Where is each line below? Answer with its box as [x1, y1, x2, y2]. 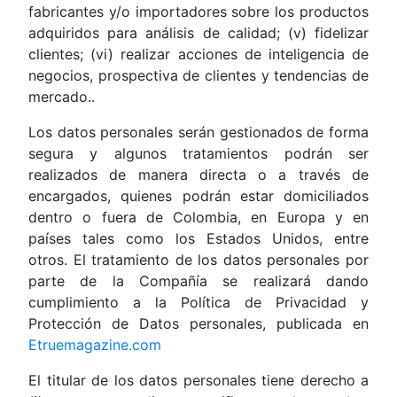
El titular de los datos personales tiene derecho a [28, 371, 369, 390]
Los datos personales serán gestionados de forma [28, 123, 369, 142]
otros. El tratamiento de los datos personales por [28, 251, 369, 269]
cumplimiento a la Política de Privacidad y [28, 293, 369, 312]
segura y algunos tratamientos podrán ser [28, 144, 369, 163]
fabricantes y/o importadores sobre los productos [28, 3, 369, 21]
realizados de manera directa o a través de [28, 166, 369, 184]
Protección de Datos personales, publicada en [28, 315, 369, 333]
